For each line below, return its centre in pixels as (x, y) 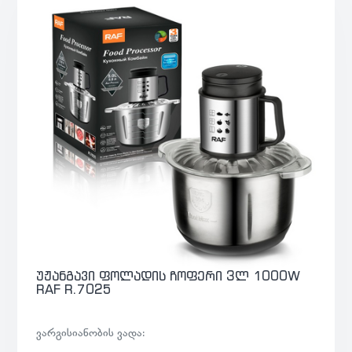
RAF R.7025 (74, 289)
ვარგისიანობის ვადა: (91, 332)
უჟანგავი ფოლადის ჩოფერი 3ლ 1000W (168, 275)
